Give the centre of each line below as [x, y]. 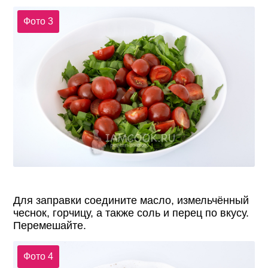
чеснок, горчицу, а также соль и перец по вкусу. [131, 213]
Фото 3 [38, 22]
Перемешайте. [50, 226]
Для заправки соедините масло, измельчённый [131, 201]
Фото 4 [38, 256]
